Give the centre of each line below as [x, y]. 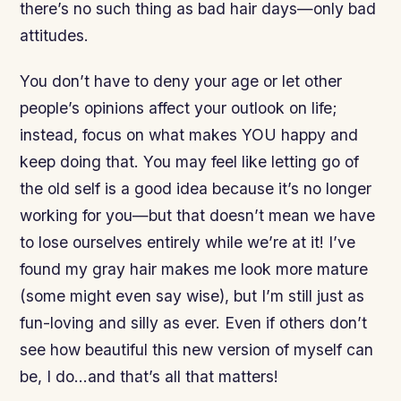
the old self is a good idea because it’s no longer [196, 188]
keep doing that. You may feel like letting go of [190, 161]
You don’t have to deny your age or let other [181, 81]
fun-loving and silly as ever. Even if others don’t [194, 322]
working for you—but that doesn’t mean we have [198, 215]
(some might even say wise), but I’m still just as [192, 295]
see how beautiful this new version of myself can [197, 349]
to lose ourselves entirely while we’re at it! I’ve [188, 242]
